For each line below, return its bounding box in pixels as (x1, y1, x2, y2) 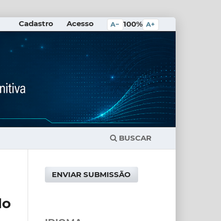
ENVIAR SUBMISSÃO (52, 170, 131, 179)
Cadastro (18, 19, 53, 29)
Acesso (66, 19, 94, 29)
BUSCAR (116, 134, 151, 143)
